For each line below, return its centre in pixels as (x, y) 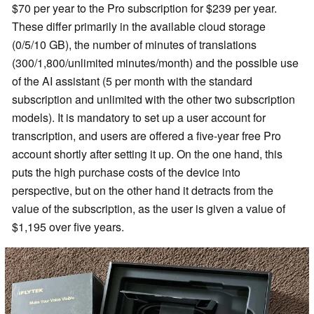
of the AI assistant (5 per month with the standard (132, 81)
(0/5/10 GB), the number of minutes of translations (134, 44)
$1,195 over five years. (68, 226)
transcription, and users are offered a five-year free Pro (146, 135)
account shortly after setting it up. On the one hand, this (147, 153)
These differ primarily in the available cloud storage (139, 26)
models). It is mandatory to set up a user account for (139, 117)
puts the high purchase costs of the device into (126, 172)
